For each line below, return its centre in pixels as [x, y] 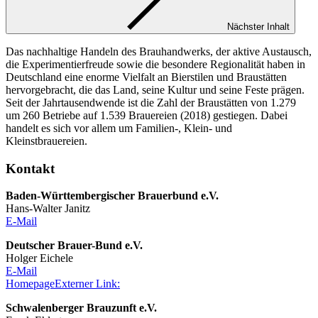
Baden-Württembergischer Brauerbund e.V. [112, 196]
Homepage [30, 284]
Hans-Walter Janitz [48, 209]
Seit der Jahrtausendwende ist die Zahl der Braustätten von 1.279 [151, 102]
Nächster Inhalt [258, 26]
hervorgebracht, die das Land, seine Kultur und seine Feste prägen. [155, 89]
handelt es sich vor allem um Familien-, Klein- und [119, 128]
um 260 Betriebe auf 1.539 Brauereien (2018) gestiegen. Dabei [147, 115]
